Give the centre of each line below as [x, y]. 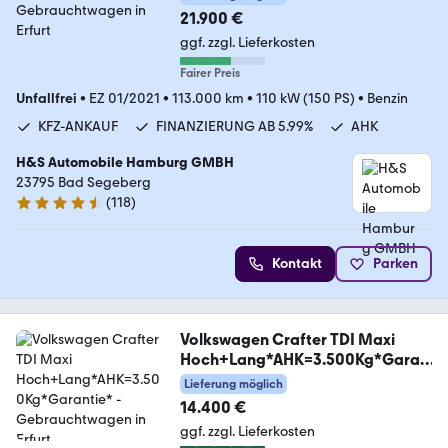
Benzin [387, 99]
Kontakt [297, 264]
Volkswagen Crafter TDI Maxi [287, 340]
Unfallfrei [46, 99]
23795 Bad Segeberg [83, 183]
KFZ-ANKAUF [78, 127]
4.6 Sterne [47, 211]
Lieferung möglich [233, 384]
